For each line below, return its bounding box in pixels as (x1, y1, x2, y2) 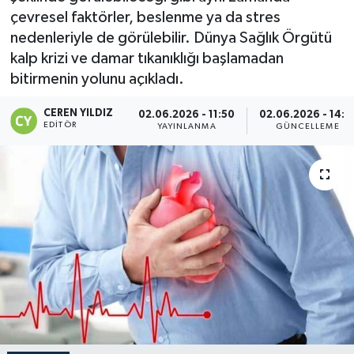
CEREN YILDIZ (43, 107, 114, 119)
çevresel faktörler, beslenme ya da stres (9, 9, 281, 25)
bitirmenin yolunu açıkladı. (9, 71, 184, 87)
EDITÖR (43, 120, 77, 129)
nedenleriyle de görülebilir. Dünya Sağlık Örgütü (9, 30, 332, 46)
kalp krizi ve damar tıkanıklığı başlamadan (9, 51, 284, 66)
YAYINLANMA (156, 122, 217, 131)
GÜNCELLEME (275, 122, 340, 131)
